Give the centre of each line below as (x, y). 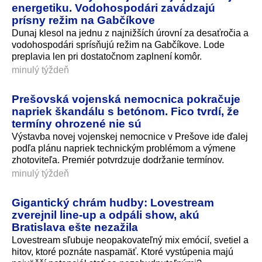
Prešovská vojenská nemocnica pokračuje (126, 99)
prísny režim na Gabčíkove (83, 20)
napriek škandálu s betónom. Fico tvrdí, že (125, 111)
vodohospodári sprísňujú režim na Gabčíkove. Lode (118, 44)
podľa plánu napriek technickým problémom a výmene (124, 148)
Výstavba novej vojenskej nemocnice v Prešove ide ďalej (130, 136)
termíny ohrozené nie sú (77, 123)
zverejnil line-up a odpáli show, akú (106, 214)
